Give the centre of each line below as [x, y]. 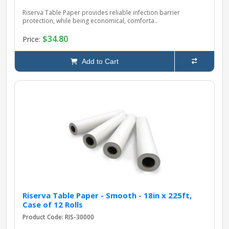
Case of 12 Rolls [53, 205]
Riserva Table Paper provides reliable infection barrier [101, 13]
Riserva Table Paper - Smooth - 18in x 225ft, [107, 196]
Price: [32, 39]
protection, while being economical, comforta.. [90, 21]
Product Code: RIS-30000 [58, 217]
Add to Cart [98, 62]
